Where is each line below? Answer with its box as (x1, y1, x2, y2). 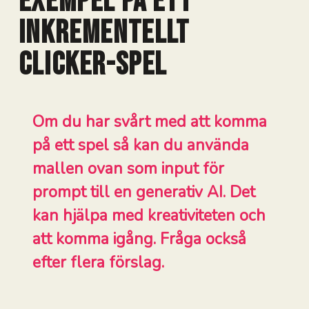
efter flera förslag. (32, 252, 164, 274)
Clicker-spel (18, 46, 168, 85)
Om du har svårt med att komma (32, 111, 267, 133)
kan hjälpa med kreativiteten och (32, 205, 266, 227)
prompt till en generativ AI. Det (32, 181, 255, 203)
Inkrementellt (18, 14, 190, 53)
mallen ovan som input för (32, 158, 224, 180)
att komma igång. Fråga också (32, 228, 246, 250)
